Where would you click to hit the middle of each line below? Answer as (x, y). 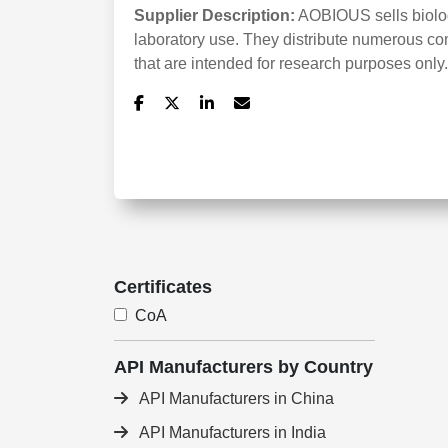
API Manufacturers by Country (243, 367)
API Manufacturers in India (231, 432)
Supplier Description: (214, 15)
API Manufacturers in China (235, 398)
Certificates (163, 287)
